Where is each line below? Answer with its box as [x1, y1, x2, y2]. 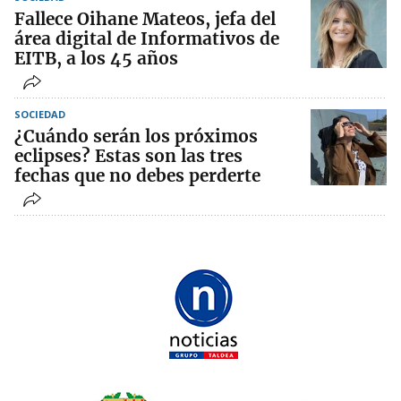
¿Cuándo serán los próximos [14, 125, 258, 148]
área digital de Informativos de [14, 28, 279, 50]
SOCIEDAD [14, 107, 65, 122]
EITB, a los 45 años [14, 47, 178, 70]
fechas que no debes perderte [14, 165, 260, 187]
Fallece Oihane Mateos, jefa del [14, 8, 276, 30]
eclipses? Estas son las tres [14, 145, 243, 167]
